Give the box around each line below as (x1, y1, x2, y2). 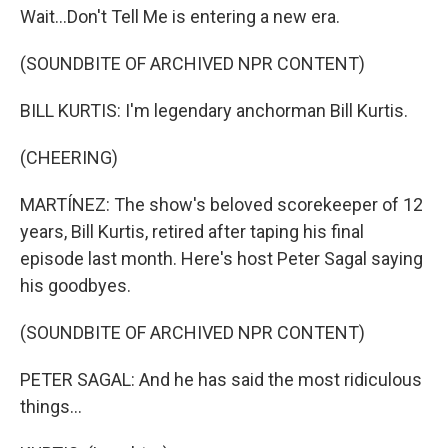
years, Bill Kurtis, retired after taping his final (20, 221, 364, 242)
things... (20, 396, 82, 417)
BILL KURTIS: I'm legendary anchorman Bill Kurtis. (20, 100, 408, 121)
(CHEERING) (20, 147, 118, 168)
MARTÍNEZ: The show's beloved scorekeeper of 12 (20, 194, 423, 215)
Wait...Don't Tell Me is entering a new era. (20, 6, 340, 27)
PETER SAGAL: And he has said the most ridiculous (20, 369, 422, 390)
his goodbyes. (20, 275, 131, 296)
